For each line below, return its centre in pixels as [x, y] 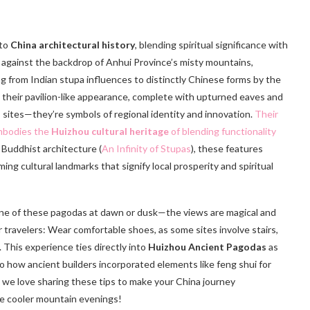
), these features [227, 149]
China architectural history [73, 45]
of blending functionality [222, 131]
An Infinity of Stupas [146, 149]
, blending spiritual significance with [211, 45]
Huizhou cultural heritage [110, 131]
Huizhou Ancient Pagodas [207, 247]
